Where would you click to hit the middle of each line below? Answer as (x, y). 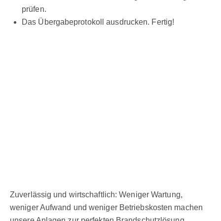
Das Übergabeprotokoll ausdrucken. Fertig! (98, 22)
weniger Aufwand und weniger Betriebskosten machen (106, 207)
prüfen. (34, 9)
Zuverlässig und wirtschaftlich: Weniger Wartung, (96, 194)
